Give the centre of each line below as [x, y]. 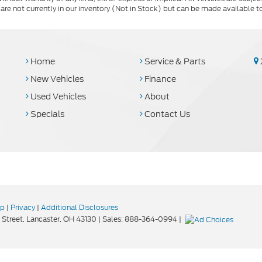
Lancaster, [43, 219]
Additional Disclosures [80, 207]
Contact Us [166, 114]
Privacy [23, 207]
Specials [46, 114]
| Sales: [111, 219]
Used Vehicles [57, 96]
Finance [159, 79]
